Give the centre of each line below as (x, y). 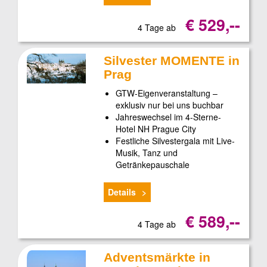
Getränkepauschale (153, 164)
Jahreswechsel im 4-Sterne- (169, 117)
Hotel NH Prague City (156, 128)
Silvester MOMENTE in (172, 60)
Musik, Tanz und (147, 152)
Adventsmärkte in (157, 257)
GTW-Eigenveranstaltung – (167, 93)
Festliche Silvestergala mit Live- (176, 140)
